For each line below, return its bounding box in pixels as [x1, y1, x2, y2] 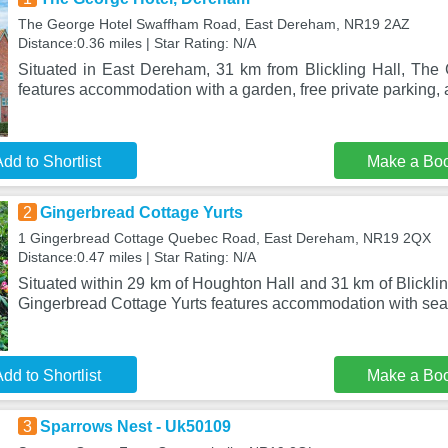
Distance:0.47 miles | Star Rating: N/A [17, 249, 256, 265]
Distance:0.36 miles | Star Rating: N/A [17, 35, 256, 51]
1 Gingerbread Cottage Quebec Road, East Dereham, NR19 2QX [17, 230, 431, 246]
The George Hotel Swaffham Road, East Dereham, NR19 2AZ [17, 16, 410, 32]
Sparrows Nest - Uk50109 [39, 418, 231, 435]
